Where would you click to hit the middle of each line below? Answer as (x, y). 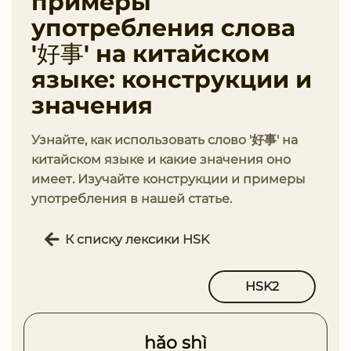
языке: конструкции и (172, 80)
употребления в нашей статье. (132, 199)
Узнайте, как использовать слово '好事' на (165, 140)
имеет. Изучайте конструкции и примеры (168, 179)
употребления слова (163, 28)
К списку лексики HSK (137, 239)
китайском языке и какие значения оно (161, 159)
